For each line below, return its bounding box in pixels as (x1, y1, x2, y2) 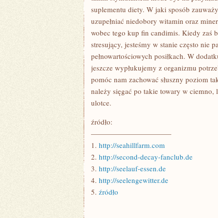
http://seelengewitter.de (99, 175, 168, 185)
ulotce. (91, 98, 111, 108)
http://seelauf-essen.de (99, 163, 166, 173)
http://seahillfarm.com (99, 140, 165, 150)
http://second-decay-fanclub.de (99, 152, 193, 162)
